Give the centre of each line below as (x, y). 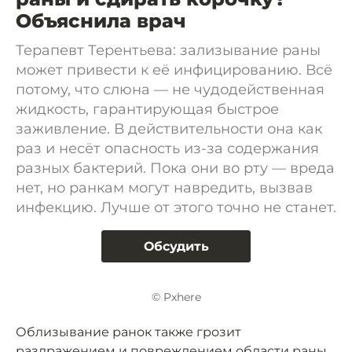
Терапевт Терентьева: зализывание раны (168, 50)
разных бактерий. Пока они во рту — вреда (175, 168)
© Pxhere (176, 297)
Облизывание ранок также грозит (128, 332)
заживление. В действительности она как (169, 129)
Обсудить (176, 246)
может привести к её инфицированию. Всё (174, 70)
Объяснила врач (101, 21)
